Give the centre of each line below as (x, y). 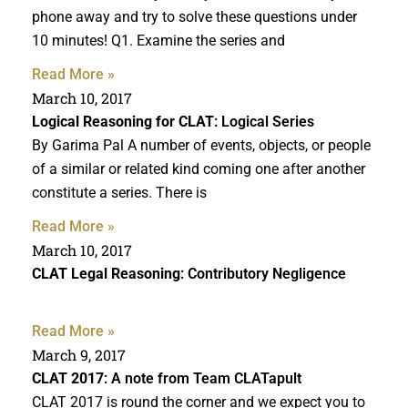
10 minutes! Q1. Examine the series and (158, 40)
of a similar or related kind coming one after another (199, 168)
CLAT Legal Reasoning (106, 273)
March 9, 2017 (79, 354)
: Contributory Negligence (263, 273)
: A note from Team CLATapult (203, 378)
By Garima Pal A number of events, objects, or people (201, 145)
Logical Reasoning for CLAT (123, 121)
